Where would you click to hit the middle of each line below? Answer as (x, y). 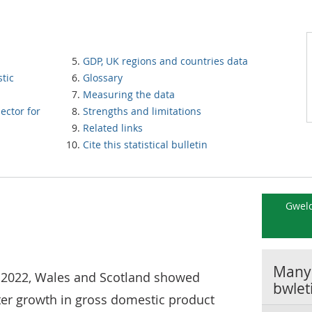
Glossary (103, 78)
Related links (113, 128)
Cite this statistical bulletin (145, 145)
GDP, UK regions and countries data (165, 61)
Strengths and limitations (142, 111)
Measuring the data (129, 94)
